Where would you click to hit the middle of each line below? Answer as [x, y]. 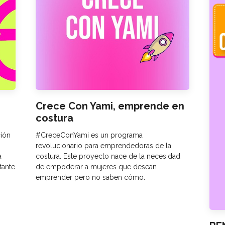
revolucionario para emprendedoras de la [103, 146]
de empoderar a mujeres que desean [96, 167]
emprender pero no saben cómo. [90, 178]
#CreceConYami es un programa [89, 135]
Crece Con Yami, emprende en [110, 106]
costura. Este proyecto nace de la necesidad [108, 156]
